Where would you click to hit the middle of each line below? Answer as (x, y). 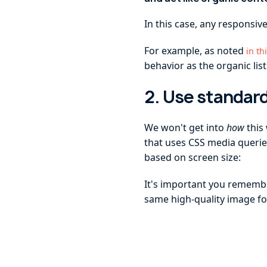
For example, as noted (195, 51)
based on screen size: (193, 157)
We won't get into (186, 128)
